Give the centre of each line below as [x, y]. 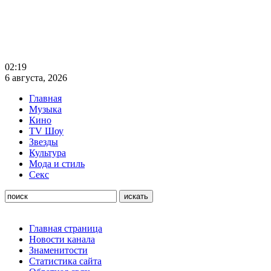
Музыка [45, 109]
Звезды [44, 142]
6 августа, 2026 [36, 78]
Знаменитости [58, 250]
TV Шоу [46, 131]
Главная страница [66, 228]
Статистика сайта [65, 261]
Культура [47, 153]
